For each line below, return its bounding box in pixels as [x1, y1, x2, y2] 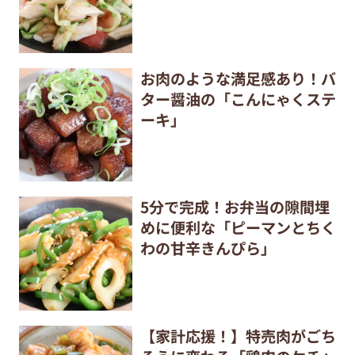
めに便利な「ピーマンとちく [139, 216, 336, 239]
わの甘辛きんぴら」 [139, 237, 276, 260]
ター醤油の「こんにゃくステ [139, 87, 336, 110]
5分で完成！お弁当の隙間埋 [139, 196, 330, 219]
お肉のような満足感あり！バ [139, 67, 336, 90]
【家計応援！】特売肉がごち [139, 324, 336, 347]
